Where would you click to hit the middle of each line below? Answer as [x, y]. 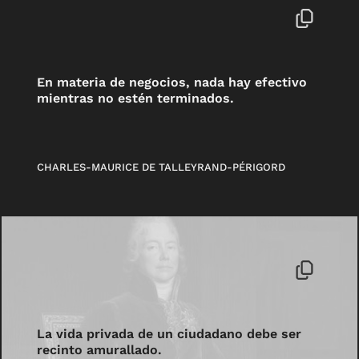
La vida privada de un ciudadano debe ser [169, 333]
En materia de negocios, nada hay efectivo [172, 83]
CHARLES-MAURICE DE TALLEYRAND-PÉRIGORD [161, 167]
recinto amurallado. [100, 349]
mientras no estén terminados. [136, 99]
